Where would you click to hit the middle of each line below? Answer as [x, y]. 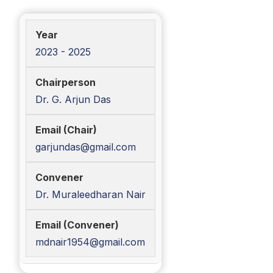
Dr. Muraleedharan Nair [90, 194]
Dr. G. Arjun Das [73, 99]
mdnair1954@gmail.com [90, 242]
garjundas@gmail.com [86, 147]
